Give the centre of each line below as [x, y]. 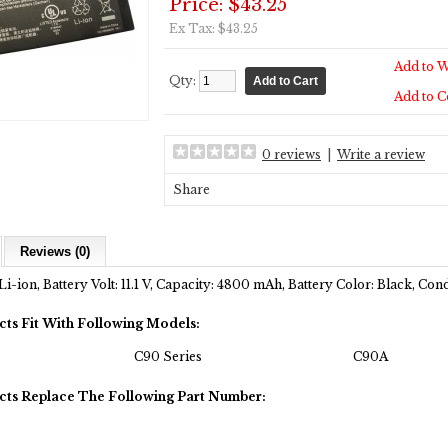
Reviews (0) [55, 251]
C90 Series [167, 356]
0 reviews [291, 154]
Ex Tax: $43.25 [213, 28]
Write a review [381, 154]
